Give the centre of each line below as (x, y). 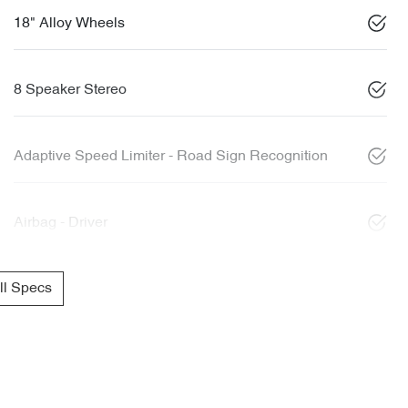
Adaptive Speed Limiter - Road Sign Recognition (171, 156)
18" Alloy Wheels (69, 23)
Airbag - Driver (61, 223)
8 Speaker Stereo (70, 90)
